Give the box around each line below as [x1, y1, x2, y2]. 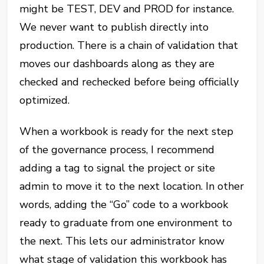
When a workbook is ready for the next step [19, 124, 234, 139]
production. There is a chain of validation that [19, 38, 239, 53]
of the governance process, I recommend [19, 143, 215, 157]
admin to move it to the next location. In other [19, 179, 245, 194]
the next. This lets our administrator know [19, 234, 225, 249]
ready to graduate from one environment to [19, 216, 233, 230]
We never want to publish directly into [19, 20, 209, 35]
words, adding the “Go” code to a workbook [19, 197, 229, 212]
